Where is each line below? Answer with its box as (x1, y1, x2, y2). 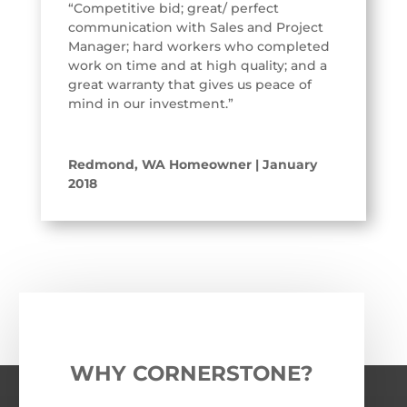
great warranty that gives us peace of (67, 76, 312, 94)
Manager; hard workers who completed (67, 38, 330, 55)
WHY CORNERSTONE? (69, 361, 313, 387)
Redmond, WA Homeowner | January (67, 156, 317, 174)
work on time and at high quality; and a (67, 57, 327, 74)
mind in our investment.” (67, 95, 233, 113)
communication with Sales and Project (67, 19, 323, 36)
